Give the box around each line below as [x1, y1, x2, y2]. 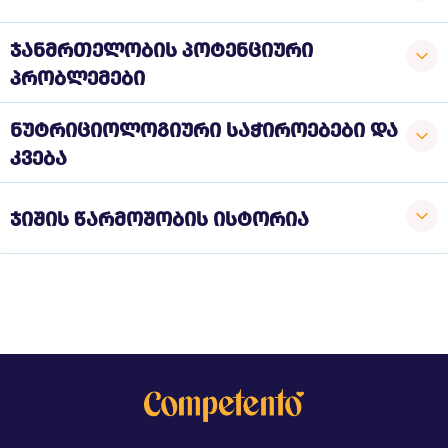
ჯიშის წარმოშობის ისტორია [10, 207, 309, 232]
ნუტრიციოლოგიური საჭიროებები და [10, 117, 398, 142]
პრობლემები [10, 65, 145, 90]
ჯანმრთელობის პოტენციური [10, 37, 313, 62]
